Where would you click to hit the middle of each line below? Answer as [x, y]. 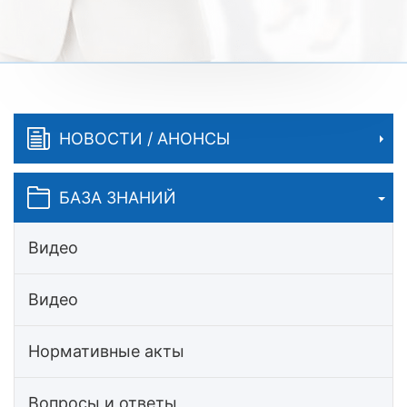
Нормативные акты [106, 351]
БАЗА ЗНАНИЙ [118, 197]
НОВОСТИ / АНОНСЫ [144, 138]
